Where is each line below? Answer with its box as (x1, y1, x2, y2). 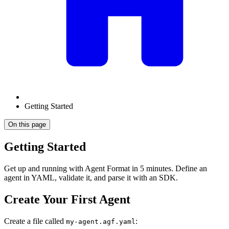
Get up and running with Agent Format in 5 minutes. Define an (4, 164, 207, 173)
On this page (8, 121, 46, 128)
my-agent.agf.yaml (66, 217, 135, 225)
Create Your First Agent (4, 192, 130, 206)
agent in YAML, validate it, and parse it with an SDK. (4, 173, 178, 182)
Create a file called (4, 216, 66, 225)
